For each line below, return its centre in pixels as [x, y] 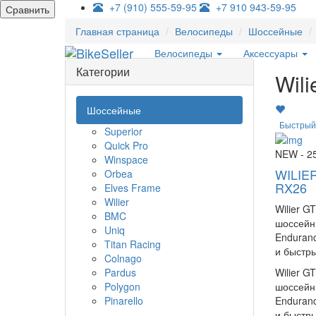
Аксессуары [272, 53]
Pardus [120, 272]
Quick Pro [126, 145]
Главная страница [117, 31]
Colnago [123, 258]
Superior [123, 131]
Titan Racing [133, 244]
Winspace [126, 159]
